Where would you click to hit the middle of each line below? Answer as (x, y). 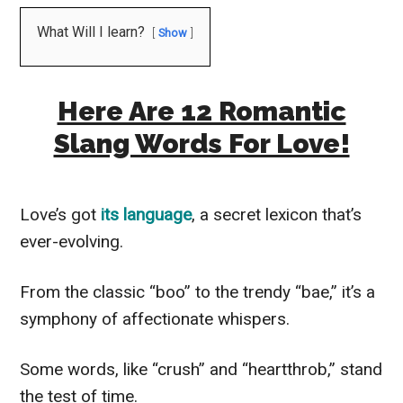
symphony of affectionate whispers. (155, 318)
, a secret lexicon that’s (277, 214)
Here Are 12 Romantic (201, 111)
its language (144, 214)
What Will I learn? (91, 31)
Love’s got (58, 214)
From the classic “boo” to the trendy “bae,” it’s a (198, 291)
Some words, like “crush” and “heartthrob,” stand (201, 369)
